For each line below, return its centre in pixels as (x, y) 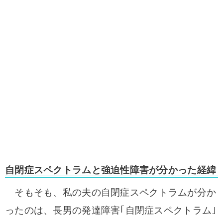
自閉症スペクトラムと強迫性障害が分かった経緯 (111, 170)
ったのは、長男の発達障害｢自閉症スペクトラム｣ (111, 210)
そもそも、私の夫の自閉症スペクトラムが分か (111, 192)
